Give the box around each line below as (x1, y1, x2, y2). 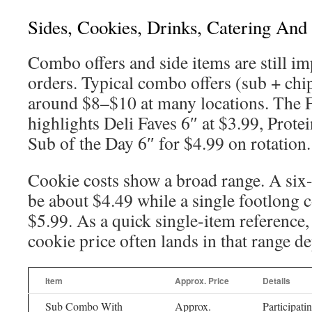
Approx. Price (175, 274, 229, 287)
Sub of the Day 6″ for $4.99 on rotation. (28, 131, 311, 155)
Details (263, 274, 290, 287)
